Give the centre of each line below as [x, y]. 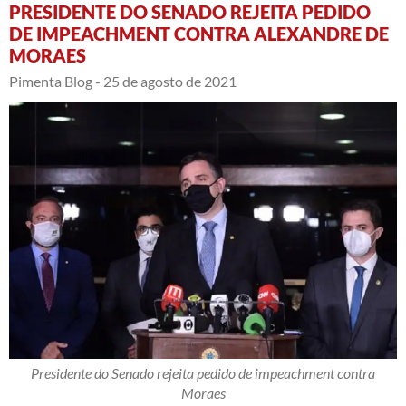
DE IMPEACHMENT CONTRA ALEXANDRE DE [199, 33]
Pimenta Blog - [55, 81]
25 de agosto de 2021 [170, 81]
